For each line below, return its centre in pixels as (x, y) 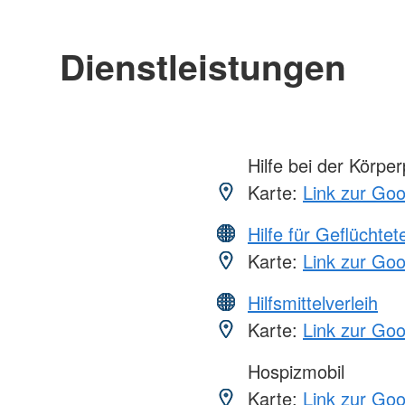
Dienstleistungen (202, 66)
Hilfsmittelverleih (313, 302)
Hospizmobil (293, 371)
